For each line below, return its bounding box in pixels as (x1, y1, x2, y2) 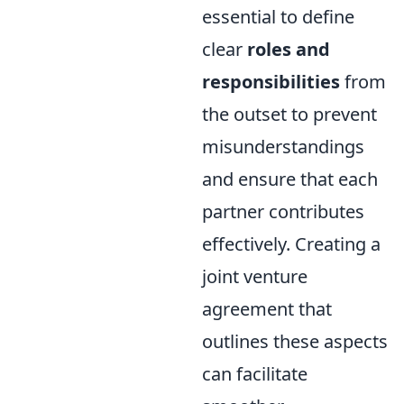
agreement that (202, 297, 332, 321)
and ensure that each (202, 167, 378, 191)
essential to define (202, 5, 354, 29)
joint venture (202, 264, 308, 289)
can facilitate (202, 362, 308, 386)
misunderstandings (202, 134, 364, 159)
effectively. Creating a (202, 232, 381, 256)
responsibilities (202, 69, 340, 94)
